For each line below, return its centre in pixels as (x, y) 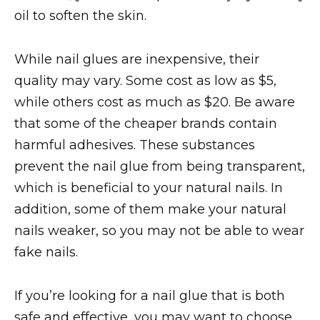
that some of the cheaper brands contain (146, 123)
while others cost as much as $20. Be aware (155, 102)
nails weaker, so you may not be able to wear (159, 230)
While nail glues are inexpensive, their (137, 59)
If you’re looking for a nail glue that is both (150, 295)
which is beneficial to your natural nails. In (149, 187)
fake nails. (46, 252)
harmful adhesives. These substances (135, 145)
